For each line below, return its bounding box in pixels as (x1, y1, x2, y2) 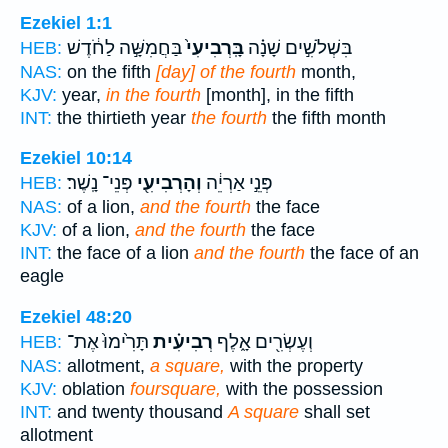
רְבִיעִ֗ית (149, 330, 213, 353)
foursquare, (130, 378, 221, 399)
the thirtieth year (52, 107, 191, 128)
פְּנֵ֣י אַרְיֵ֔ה (202, 172, 273, 195)
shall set (299, 401, 370, 422)
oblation (57, 378, 130, 399)
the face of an (305, 243, 419, 264)
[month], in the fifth (201, 84, 354, 105)
